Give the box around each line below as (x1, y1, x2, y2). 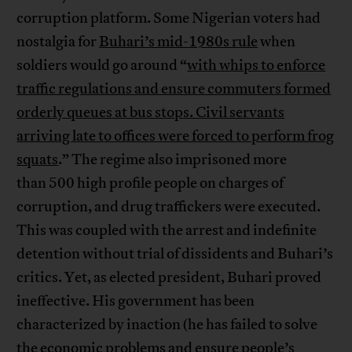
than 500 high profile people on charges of (16, 174, 284, 193)
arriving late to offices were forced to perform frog (16, 126, 335, 146)
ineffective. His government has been (16, 291, 255, 311)
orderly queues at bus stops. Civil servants (16, 103, 285, 123)
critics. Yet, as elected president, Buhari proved (16, 268, 322, 288)
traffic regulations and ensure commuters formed (16, 79, 332, 99)
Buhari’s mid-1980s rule (99, 32, 258, 52)
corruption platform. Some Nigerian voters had (16, 9, 321, 28)
